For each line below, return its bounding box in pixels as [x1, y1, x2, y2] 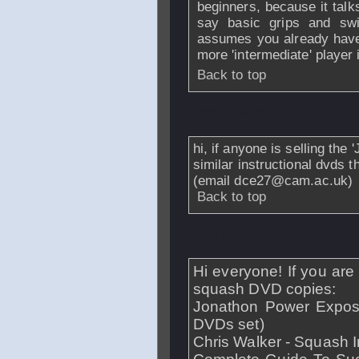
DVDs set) [192, 316, 264, 333]
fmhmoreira [221, 226, 297, 241]
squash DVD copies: [192, 280, 337, 297]
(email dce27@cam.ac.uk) [192, 173, 353, 188]
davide [221, 104, 264, 119]
